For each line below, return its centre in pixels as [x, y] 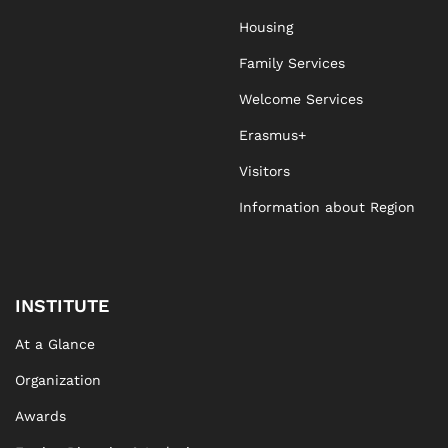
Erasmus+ [272, 135]
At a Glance [55, 344]
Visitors [264, 171]
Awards [40, 416]
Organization [58, 380]
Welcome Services [301, 99]
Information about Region [327, 207]
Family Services [292, 63]
